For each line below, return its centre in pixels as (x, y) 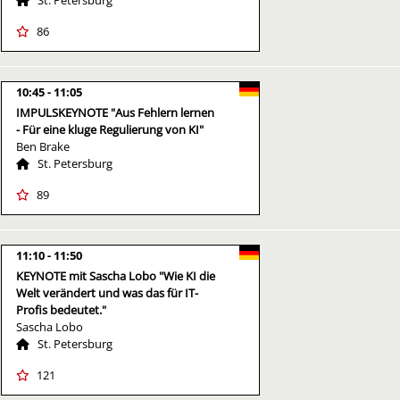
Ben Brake (43, 146)
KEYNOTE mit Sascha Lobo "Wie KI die (116, 275)
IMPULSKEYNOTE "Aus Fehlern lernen (115, 112)
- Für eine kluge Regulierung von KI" (110, 129)
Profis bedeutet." (61, 309)
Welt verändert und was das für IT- (107, 292)
